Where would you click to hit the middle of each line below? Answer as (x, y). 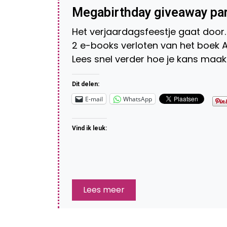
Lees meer (104, 190)
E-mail (94, 99)
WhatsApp (138, 99)
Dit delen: (86, 84)
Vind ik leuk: (89, 128)
